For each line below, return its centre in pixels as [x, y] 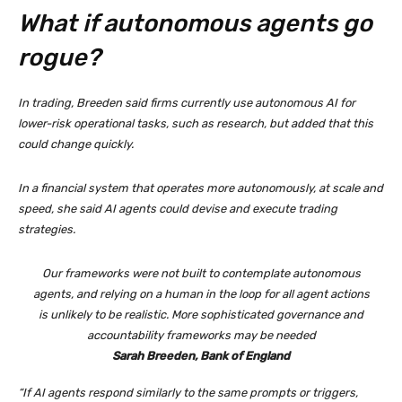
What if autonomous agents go [195, 24]
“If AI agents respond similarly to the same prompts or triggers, [188, 393]
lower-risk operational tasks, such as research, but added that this [196, 124]
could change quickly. [76, 144]
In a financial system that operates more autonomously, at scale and [201, 188]
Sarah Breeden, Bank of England [201, 356]
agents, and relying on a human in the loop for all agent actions [201, 294]
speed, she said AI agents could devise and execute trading [178, 209]
